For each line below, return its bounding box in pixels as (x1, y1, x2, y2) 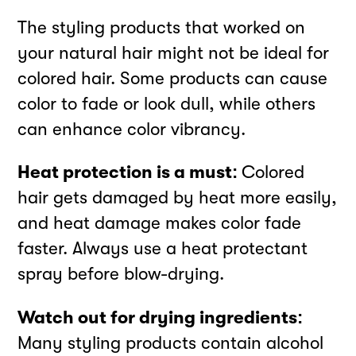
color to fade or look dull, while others (17, 93, 316, 114)
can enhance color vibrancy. (17, 118, 246, 139)
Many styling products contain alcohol (17, 332, 324, 353)
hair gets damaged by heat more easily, (17, 188, 338, 208)
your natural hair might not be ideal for (17, 42, 330, 63)
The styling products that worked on (17, 17, 306, 37)
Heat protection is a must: (17, 162, 242, 183)
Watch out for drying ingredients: (17, 307, 304, 327)
